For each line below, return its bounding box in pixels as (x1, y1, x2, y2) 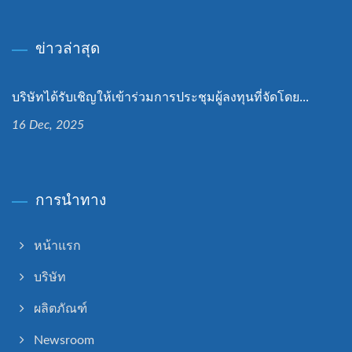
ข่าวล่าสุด (35, 38, 100, 59)
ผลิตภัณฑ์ (34, 302, 87, 316)
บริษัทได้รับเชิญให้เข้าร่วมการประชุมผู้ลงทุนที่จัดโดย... (12, 88, 309, 106)
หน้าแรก (34, 240, 81, 253)
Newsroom (34, 334, 94, 347)
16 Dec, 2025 (12, 119, 84, 132)
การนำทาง (35, 189, 106, 211)
